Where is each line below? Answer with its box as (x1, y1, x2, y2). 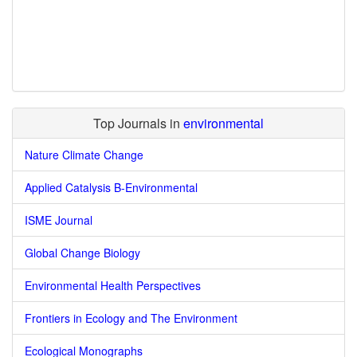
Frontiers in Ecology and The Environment (25, 310, 237, 326)
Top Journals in (93, 114, 183, 132)
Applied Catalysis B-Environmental (25, 179, 198, 195)
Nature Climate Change (25, 147, 143, 163)
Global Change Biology (25, 245, 140, 261)
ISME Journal (25, 212, 92, 228)
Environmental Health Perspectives (25, 277, 201, 293)
